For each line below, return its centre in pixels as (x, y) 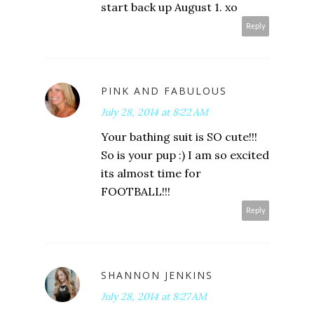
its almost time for (151, 173)
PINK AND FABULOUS (164, 90)
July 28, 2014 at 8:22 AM (155, 112)
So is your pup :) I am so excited (185, 155)
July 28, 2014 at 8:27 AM (154, 296)
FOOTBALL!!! (136, 191)
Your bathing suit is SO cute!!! (179, 136)
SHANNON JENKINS (157, 275)
